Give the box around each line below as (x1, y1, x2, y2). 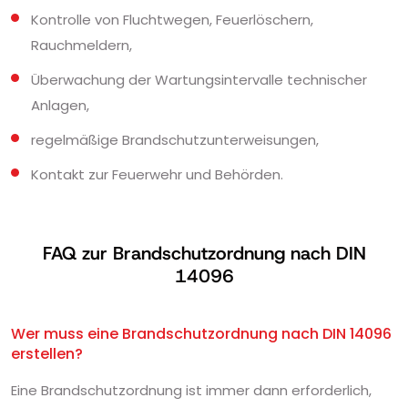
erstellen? (11, 342, 83, 364)
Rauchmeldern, (31, 35, 132, 55)
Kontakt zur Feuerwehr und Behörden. (31, 164, 283, 184)
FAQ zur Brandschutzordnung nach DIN (42, 240, 366, 265)
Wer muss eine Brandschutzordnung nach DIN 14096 (11, 322, 392, 344)
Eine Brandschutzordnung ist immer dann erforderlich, (11, 380, 372, 400)
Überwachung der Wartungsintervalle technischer (31, 69, 367, 89)
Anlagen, (31, 95, 89, 115)
